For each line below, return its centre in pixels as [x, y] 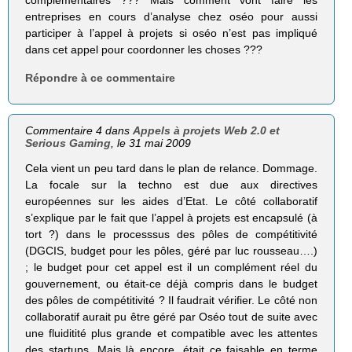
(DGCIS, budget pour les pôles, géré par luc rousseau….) [171, 250]
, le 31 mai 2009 [151, 143]
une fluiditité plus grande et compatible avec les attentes [171, 333]
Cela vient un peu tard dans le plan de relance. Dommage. [171, 168]
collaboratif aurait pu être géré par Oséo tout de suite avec [171, 316]
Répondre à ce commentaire [101, 77]
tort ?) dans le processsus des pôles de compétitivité [171, 234]
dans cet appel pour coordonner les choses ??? [144, 50]
